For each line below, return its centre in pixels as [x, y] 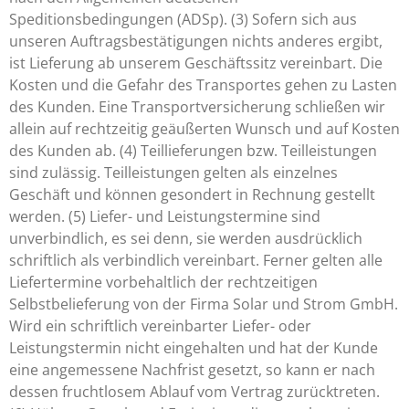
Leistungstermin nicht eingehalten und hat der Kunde [194, 348]
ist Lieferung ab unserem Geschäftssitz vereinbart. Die [196, 63]
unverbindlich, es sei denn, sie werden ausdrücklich [186, 238]
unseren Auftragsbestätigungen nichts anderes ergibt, [196, 41]
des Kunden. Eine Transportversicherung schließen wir [197, 107]
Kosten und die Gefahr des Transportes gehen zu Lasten [203, 85]
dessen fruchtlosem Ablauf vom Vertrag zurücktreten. [194, 392]
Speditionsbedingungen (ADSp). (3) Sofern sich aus [183, 19]
